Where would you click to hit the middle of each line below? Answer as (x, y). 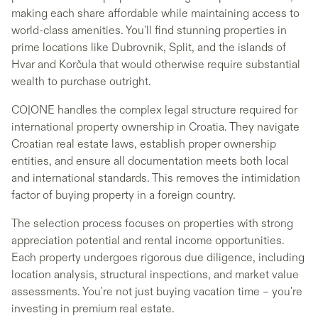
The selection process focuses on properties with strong (152, 223)
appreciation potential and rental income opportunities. (148, 240)
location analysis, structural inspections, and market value (155, 274)
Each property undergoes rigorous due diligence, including (158, 257)
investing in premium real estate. (93, 308)
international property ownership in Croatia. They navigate (155, 127)
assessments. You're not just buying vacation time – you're (157, 291)
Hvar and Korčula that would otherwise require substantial (156, 64)
